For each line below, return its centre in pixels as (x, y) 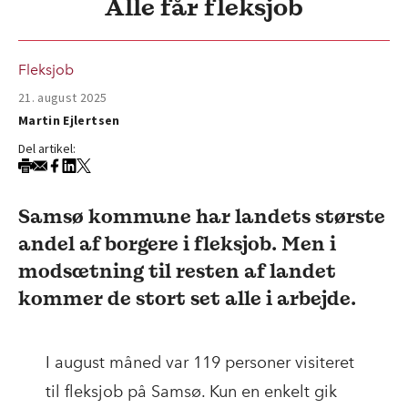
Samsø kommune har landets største (202, 215)
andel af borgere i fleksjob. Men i (177, 243)
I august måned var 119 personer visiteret (200, 362)
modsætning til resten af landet (177, 270)
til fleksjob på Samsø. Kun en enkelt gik (191, 391)
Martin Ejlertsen (69, 120)
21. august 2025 (63, 97)
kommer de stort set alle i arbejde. (187, 297)
